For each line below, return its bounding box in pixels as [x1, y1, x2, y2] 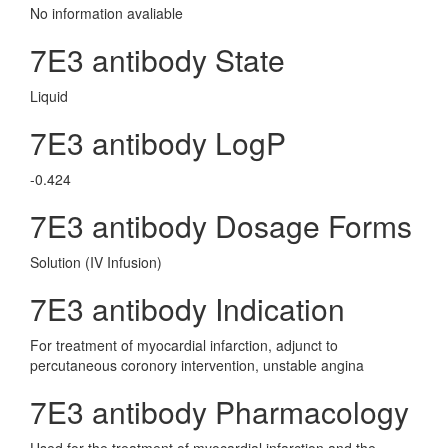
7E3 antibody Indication [30, 287, 345, 330]
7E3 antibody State [30, 38, 285, 81]
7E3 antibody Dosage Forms [30, 204, 412, 247]
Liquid [30, 86, 68, 106]
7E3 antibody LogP [30, 121, 286, 164]
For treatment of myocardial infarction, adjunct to [30, 335, 338, 355]
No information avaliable [30, 3, 183, 23]
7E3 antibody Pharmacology [30, 390, 409, 433]
